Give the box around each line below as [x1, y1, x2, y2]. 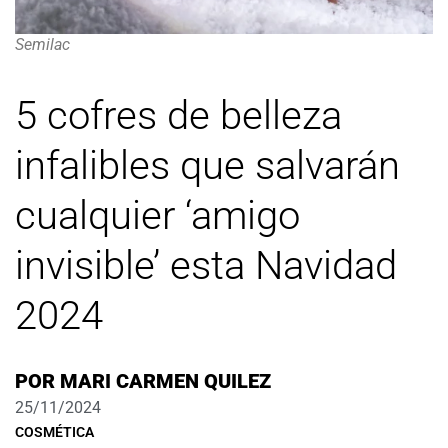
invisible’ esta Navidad [15, 241, 397, 289]
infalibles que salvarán [15, 141, 400, 189]
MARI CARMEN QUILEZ [55, 368, 271, 393]
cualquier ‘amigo [15, 191, 300, 239]
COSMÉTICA [15, 423, 94, 440]
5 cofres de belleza [15, 91, 342, 139]
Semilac [15, 35, 70, 55]
